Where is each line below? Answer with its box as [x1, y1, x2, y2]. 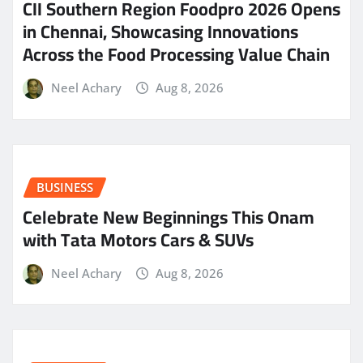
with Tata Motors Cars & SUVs [23, 222, 254, 257]
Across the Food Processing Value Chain [23, 37, 330, 72]
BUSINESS [36, 178, 93, 195]
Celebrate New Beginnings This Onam [23, 199, 314, 234]
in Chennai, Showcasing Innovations [23, 15, 298, 49]
